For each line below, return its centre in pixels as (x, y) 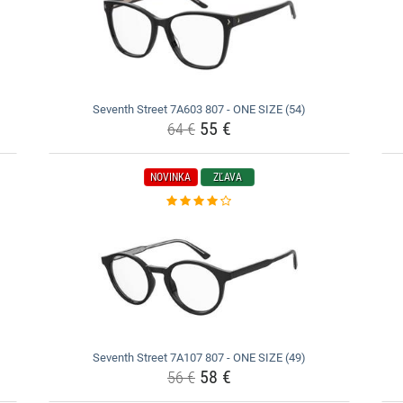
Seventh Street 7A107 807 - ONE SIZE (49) (199, 358)
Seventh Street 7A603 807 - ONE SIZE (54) (199, 109)
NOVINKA (171, 177)
